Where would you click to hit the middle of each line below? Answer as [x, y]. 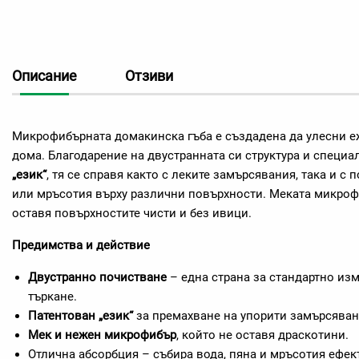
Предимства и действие [81, 245]
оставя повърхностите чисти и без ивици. [132, 213]
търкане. [52, 296]
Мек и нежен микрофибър [102, 335]
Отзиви [149, 76]
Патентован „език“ [81, 316]
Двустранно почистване [97, 277]
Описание [44, 76]
